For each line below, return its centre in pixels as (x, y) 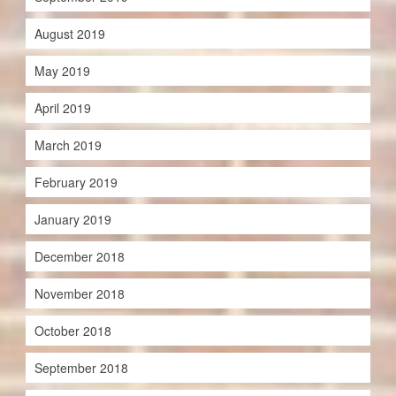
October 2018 (72, 331)
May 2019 (62, 71)
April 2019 (62, 108)
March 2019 (68, 145)
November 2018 (79, 294)
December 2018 (79, 257)
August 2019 (69, 34)
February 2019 (76, 183)
